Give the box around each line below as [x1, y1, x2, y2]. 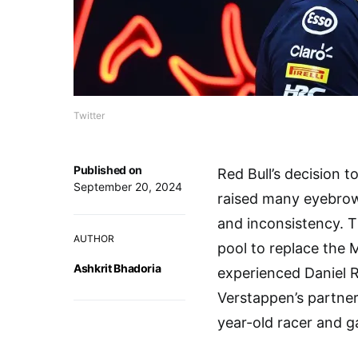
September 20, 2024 [74, 180, 182, 193]
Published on [74, 163, 142, 177]
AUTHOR [74, 233, 114, 245]
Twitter [74, 109, 105, 121]
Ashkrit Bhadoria [74, 261, 161, 275]
